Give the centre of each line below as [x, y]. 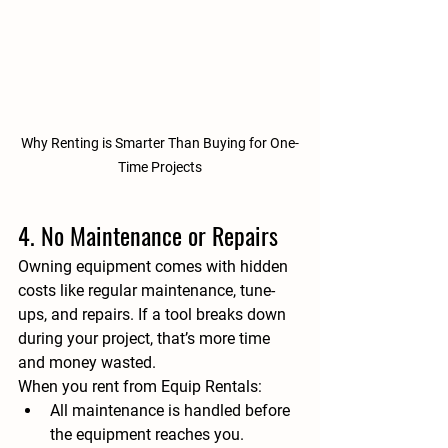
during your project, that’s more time [146, 339]
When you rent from [89, 387]
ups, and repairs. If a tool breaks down [154, 315]
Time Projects [160, 167]
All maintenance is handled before [172, 411]
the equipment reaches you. [147, 435]
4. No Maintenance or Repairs [148, 235]
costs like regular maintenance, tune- [146, 291]
